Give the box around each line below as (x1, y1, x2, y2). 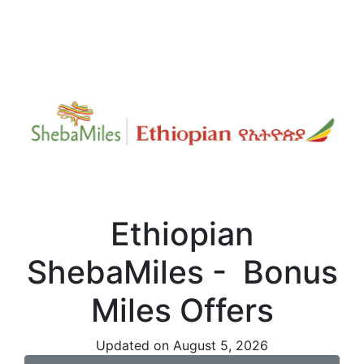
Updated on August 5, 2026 (96, 336, 268, 353)
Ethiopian (110, 214, 253, 253)
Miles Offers (90, 290, 274, 329)
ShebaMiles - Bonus (26, 252, 338, 291)
